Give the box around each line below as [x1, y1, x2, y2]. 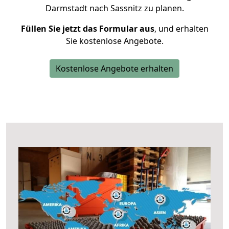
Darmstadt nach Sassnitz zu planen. [45, 3, 184, 14]
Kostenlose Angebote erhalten [56, 63, 173, 74]
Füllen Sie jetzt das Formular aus [20, 23, 154, 34]
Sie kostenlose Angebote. [65, 35, 164, 47]
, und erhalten [154, 23, 209, 34]
